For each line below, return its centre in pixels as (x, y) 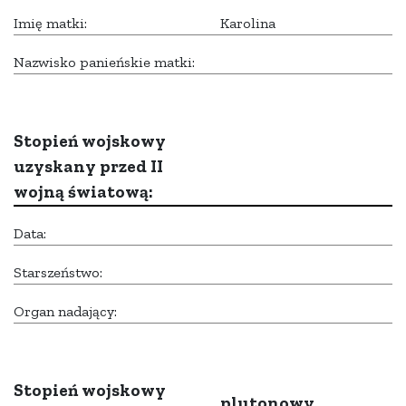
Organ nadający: (65, 312)
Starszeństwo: (58, 273)
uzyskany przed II (88, 167)
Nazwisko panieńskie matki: (104, 63)
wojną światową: (83, 192)
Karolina (248, 24)
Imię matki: (50, 24)
